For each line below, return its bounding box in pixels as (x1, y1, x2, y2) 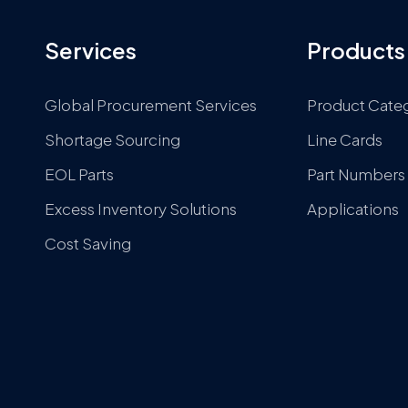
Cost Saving (44, 233, 131, 253)
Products (307, 36, 406, 64)
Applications (307, 199, 400, 219)
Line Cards (307, 129, 383, 149)
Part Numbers (307, 164, 406, 184)
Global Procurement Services (44, 95, 257, 115)
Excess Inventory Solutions (44, 199, 237, 219)
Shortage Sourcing (44, 129, 180, 149)
